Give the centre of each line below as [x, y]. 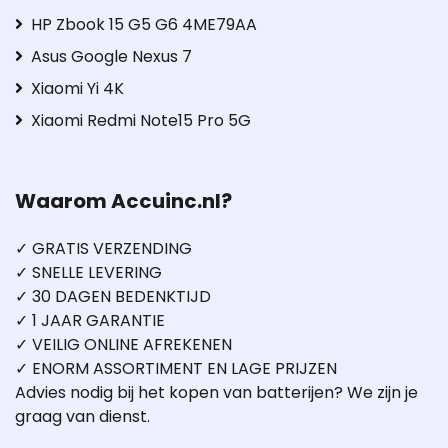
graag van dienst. [82, 416]
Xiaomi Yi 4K [77, 88]
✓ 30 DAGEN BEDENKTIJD [113, 296]
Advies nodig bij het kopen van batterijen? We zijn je [216, 392]
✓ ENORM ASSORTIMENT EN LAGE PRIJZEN [176, 368]
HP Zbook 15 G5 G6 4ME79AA [144, 24]
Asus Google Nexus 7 [111, 56]
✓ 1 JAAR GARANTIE [90, 320]
